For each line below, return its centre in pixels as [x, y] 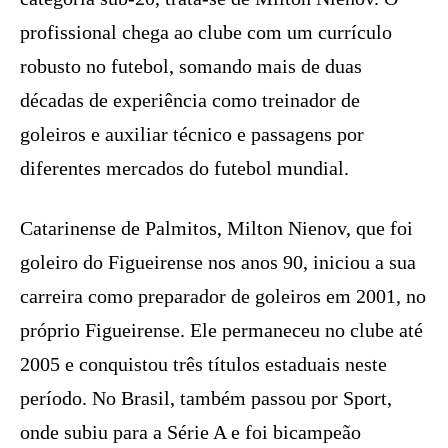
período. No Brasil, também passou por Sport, [206, 397]
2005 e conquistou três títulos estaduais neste [203, 363]
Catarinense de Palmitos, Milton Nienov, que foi [216, 227]
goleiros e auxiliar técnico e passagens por [192, 133]
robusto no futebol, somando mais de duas [191, 65]
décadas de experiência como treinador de [190, 99]
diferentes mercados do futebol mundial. [184, 167]
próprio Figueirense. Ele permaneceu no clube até [221, 329]
